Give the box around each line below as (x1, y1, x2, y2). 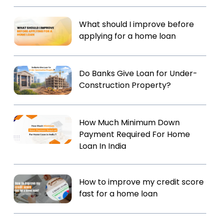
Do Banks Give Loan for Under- (79, 68, 198, 79)
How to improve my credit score (79, 176, 204, 188)
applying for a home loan (79, 30, 176, 42)
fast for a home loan (79, 188, 158, 199)
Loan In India (79, 140, 127, 152)
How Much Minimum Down (79, 117, 180, 128)
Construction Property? (79, 80, 171, 91)
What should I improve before (79, 19, 194, 30)
